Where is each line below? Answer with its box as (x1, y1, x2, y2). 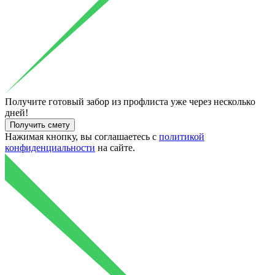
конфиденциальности (5, 142, 95, 153)
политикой (159, 131, 204, 142)
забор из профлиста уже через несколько (84, 96, 255, 107)
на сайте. (95, 142, 135, 153)
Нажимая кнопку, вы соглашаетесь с (5, 131, 159, 142)
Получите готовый (5, 96, 84, 107)
